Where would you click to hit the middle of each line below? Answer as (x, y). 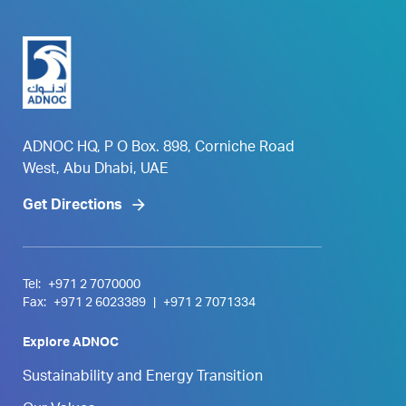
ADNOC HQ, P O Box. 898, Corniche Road (159, 148)
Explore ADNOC (71, 343)
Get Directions (72, 206)
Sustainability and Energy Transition (143, 377)
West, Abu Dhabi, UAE (96, 170)
